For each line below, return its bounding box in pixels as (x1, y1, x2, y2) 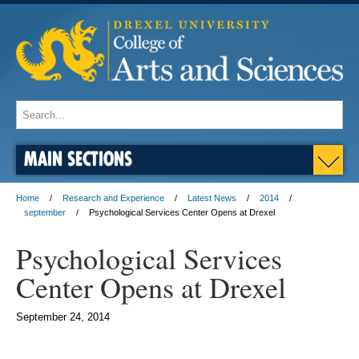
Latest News (188, 193, 236, 204)
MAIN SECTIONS (24, 147, 132, 171)
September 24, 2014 (16, 311, 110, 324)
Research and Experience (63, 193, 164, 204)
